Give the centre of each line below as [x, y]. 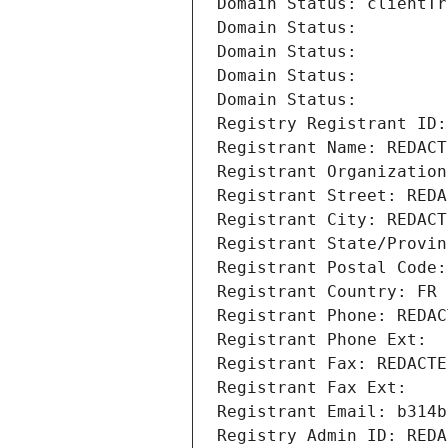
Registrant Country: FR [327, 292]
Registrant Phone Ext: [322, 340]
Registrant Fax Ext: [312, 388]
